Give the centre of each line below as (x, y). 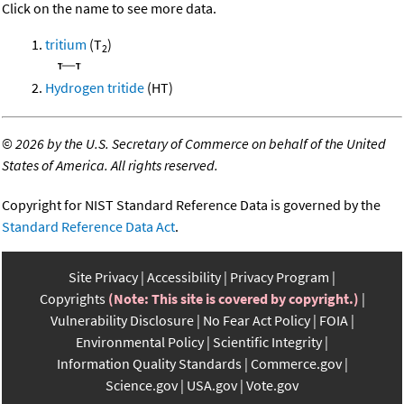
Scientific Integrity (267, 342)
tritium (66, 45)
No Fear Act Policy (256, 321)
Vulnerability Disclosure (122, 321)
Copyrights (72, 299)
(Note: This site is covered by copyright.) (233, 299)
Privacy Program (280, 277)
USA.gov (212, 386)
